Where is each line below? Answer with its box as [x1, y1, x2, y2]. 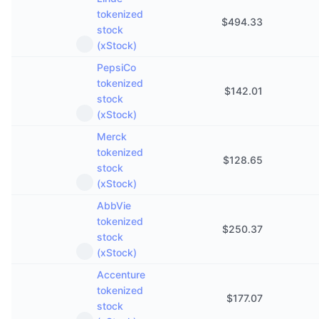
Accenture [97, 268, 145, 281]
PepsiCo [97, 61, 136, 73]
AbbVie [97, 199, 131, 211]
